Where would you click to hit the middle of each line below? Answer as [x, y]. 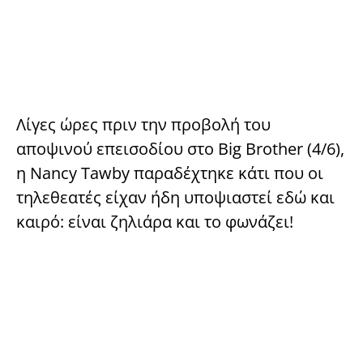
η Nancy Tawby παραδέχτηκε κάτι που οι [170, 173]
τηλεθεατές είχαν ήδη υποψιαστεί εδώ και [175, 197]
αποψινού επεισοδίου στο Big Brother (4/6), [180, 148]
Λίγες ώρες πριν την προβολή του [143, 124]
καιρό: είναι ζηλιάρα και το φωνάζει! [155, 221]
